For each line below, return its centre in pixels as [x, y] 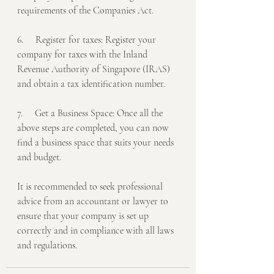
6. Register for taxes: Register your [88, 40]
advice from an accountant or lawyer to [94, 201]
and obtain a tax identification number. [91, 84]
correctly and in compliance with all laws [97, 231]
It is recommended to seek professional [91, 187]
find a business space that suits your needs [97, 143]
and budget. [39, 157]
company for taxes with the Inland [83, 54]
